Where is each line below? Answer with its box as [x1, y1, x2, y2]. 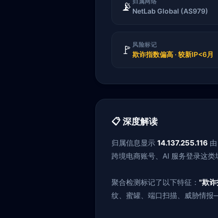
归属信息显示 [111, 138, 157, 147]
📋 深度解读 [111, 116, 158, 127]
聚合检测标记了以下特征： [111, 178, 199, 187]
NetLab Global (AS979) [132, 7, 208, 15]
